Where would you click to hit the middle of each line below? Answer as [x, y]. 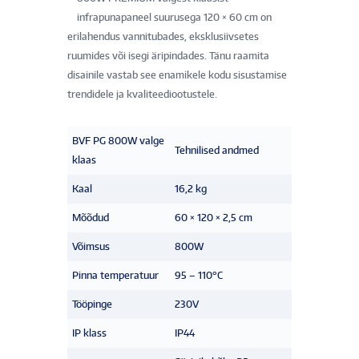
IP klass [89, 333]
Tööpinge [92, 304]
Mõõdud [91, 217]
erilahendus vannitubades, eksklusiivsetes [163, 36]
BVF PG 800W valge [118, 140]
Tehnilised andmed [217, 150]
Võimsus [91, 246]
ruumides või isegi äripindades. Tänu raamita [168, 55]
